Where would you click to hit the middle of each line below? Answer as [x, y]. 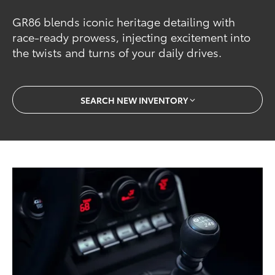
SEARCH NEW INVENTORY [134, 100]
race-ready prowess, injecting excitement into [132, 37]
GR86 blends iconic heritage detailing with [124, 22]
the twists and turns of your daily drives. [117, 52]
